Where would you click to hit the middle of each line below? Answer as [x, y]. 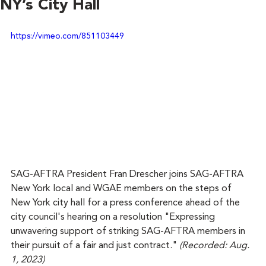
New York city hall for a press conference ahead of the [126, 203]
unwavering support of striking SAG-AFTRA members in [129, 232]
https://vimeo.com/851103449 [67, 36]
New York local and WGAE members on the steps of [122, 189]
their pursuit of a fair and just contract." [95, 246]
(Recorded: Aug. [216, 246]
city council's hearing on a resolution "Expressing [114, 218]
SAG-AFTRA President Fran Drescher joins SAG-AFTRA [128, 175]
